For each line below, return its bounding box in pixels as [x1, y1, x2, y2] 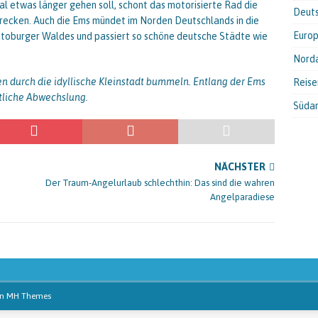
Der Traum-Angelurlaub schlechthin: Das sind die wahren [45, 177, 275, 188]
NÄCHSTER [214, 161, 266, 172]
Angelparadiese [210, 192, 275, 202]
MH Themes [6, 291, 51, 301]
